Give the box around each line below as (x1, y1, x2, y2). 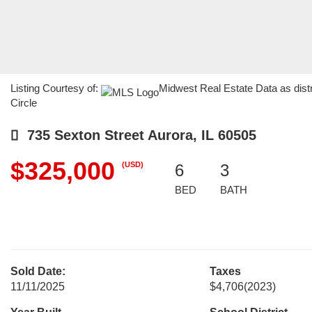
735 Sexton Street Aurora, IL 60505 (19, 127, 256, 143)
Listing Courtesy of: (10, 82, 101, 94)
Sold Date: (10, 265, 65, 277)
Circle (10, 97, 37, 109)
